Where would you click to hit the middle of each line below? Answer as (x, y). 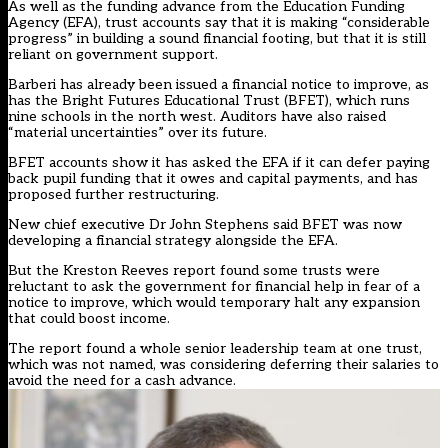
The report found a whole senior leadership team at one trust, (215, 348)
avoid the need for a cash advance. (122, 380)
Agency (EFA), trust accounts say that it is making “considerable (219, 22)
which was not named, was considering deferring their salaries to (223, 364)
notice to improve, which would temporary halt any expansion (214, 302)
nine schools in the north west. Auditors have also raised (197, 116)
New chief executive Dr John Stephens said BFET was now (205, 224)
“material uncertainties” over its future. (137, 132)
